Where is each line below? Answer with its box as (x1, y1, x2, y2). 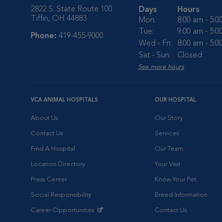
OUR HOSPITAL (155, 98, 196, 103)
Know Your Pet (155, 176, 196, 183)
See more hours (138, 64, 184, 70)
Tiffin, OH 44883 (31, 15, 87, 23)
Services (155, 130, 179, 137)
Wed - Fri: (139, 40, 172, 48)
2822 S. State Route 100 (31, 5, 112, 13)
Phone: (31, 32, 59, 40)
